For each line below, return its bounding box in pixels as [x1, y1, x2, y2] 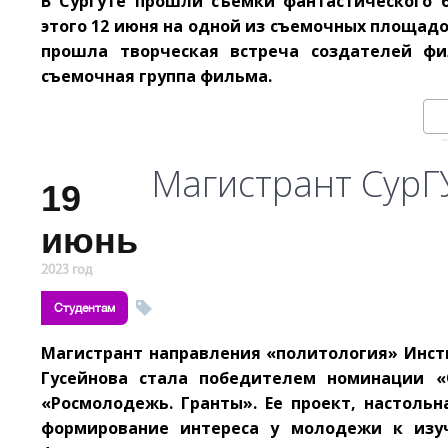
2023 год [41, 263, 92, 278]
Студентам [54, 301, 115, 315]
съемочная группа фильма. [41, 65, 272, 87]
